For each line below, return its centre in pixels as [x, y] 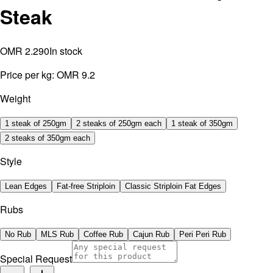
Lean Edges [26, 186]
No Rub [18, 234]
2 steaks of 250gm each [119, 123]
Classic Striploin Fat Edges [173, 186]
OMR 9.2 [76, 74]
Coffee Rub [103, 234]
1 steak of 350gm [202, 123]
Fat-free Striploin [86, 186]
